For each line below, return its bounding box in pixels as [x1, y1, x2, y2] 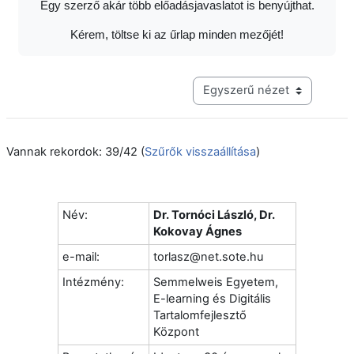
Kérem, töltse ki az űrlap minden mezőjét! [70, 28, 284, 41]
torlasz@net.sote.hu [153, 249, 264, 264]
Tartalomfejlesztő [153, 307, 247, 322]
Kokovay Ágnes [153, 224, 242, 239]
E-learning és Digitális [153, 291, 271, 306]
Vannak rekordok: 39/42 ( [6, 144, 145, 159]
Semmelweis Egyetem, [153, 274, 278, 289]
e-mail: [62, 249, 100, 264]
